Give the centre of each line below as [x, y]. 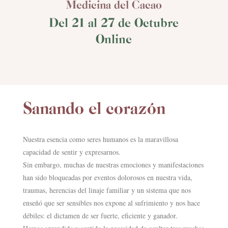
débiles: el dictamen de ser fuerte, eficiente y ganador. [100, 215]
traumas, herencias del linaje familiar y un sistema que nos [107, 190]
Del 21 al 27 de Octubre [114, 22]
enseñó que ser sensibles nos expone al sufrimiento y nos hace [111, 203]
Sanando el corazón [94, 107]
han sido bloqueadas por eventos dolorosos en [88, 177]
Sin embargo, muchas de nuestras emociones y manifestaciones [113, 164]
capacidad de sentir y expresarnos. [72, 152]
